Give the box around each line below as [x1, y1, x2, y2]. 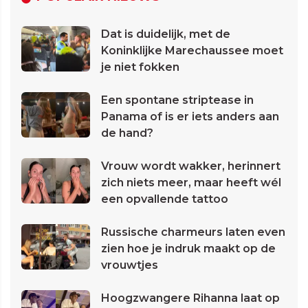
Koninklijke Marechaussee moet [101, 44, 283, 58]
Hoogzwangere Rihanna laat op [101, 291, 280, 305]
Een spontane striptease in [101, 93, 254, 107]
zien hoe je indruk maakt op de [101, 242, 276, 256]
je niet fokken [101, 60, 179, 74]
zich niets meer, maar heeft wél [101, 176, 281, 190]
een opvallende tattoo [101, 192, 228, 206]
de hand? [101, 126, 153, 140]
